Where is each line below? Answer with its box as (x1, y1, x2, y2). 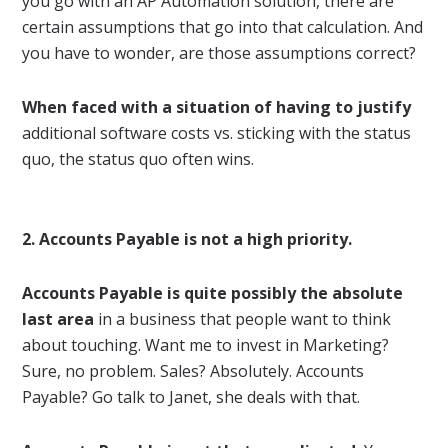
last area (22, 307, 95, 330)
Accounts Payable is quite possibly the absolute (22, 281, 404, 304)
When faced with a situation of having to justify (22, 95, 412, 118)
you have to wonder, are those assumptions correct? (22, 41, 417, 64)
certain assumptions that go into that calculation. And (22, 15, 424, 38)
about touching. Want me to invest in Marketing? (22, 333, 390, 356)
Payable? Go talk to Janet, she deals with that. (22, 385, 361, 408)
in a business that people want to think (94, 307, 392, 330)
